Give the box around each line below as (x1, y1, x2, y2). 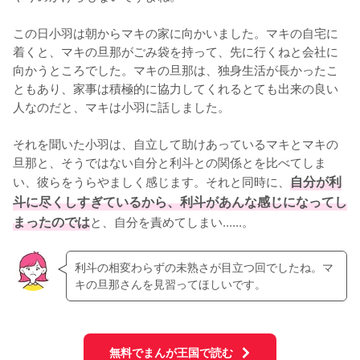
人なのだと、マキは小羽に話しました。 (13, 96, 230, 115)
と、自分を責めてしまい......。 (90, 211, 254, 230)
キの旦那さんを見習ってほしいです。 (74, 276, 266, 292)
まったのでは (13, 211, 90, 231)
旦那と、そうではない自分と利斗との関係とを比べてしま (13, 152, 326, 170)
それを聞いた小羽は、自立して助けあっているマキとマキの (13, 133, 338, 152)
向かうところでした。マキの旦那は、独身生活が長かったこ (13, 59, 338, 78)
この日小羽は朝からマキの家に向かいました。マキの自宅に (13, 22, 338, 41)
